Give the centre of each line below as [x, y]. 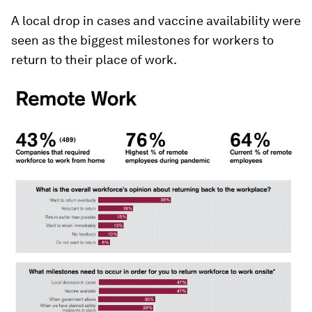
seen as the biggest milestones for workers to [142, 40]
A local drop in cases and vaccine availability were [156, 21]
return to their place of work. [94, 60]
